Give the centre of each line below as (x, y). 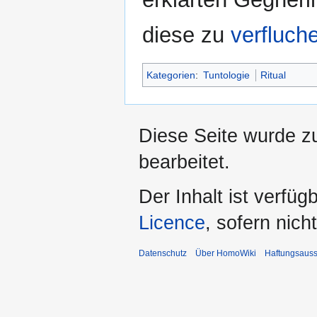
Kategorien (171, 75)
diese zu (186, 35)
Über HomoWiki (226, 254)
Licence (172, 223)
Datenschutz (163, 254)
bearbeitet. (184, 162)
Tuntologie (227, 75)
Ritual (273, 75)
